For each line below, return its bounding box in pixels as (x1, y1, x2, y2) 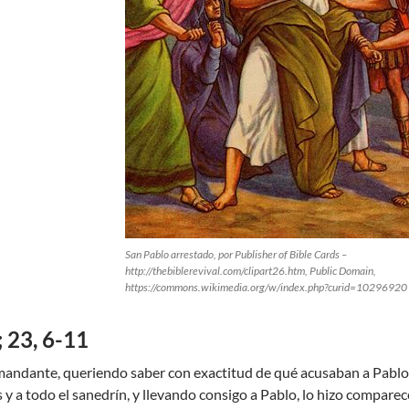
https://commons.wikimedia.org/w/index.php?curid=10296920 (125, 280, 407, 294)
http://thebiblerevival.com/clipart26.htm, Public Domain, (125, 264, 376, 278)
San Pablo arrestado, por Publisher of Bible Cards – (125, 247, 347, 261)
